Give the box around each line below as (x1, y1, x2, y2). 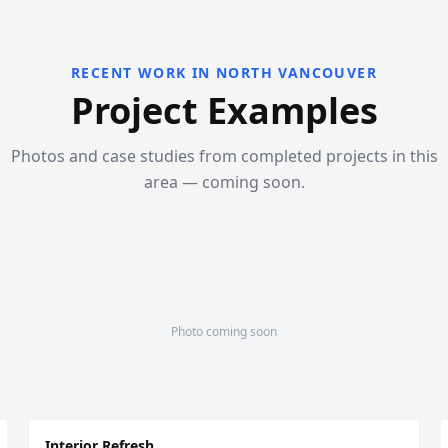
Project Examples (70, 86, 378, 135)
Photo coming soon (171, 323, 277, 340)
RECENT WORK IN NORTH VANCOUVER (71, 63, 377, 82)
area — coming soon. (143, 171, 305, 193)
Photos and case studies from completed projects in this (10, 145, 438, 167)
